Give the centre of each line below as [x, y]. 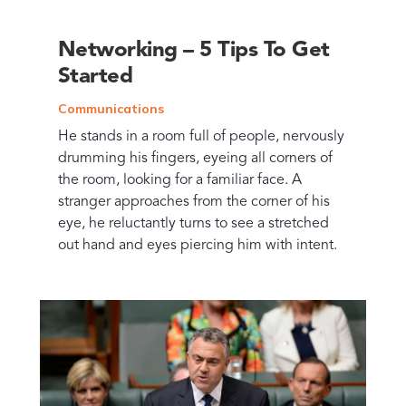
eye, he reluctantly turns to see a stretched [193, 223]
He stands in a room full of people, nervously [201, 136]
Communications [111, 108]
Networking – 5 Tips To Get [193, 50]
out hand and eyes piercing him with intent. [197, 245]
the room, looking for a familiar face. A [179, 180]
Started [95, 77]
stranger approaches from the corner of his [193, 202]
